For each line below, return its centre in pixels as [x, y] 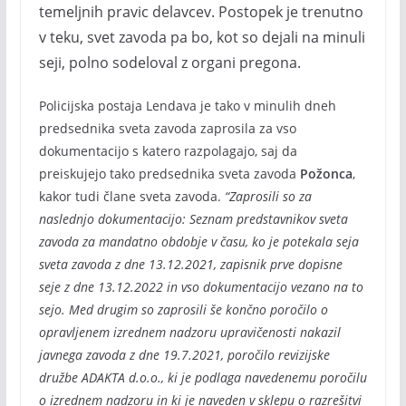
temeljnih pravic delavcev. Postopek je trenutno [201, 12]
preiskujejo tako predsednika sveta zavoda [169, 174]
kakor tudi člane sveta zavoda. [131, 196]
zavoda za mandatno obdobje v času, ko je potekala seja [198, 242]
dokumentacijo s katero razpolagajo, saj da [168, 151]
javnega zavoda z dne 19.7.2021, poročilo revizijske [184, 355]
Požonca [326, 174]
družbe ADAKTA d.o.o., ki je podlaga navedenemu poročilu [203, 377]
